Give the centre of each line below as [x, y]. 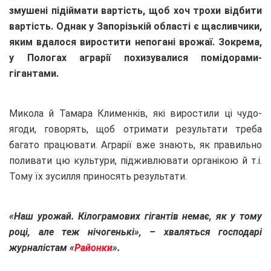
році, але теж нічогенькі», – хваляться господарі [135, 232]
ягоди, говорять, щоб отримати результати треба [135, 129]
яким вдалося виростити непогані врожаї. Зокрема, [135, 42]
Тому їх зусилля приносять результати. [98, 176]
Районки [93, 247]
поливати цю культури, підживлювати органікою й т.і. [135, 160]
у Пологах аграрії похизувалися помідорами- [135, 57]
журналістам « [42, 247]
